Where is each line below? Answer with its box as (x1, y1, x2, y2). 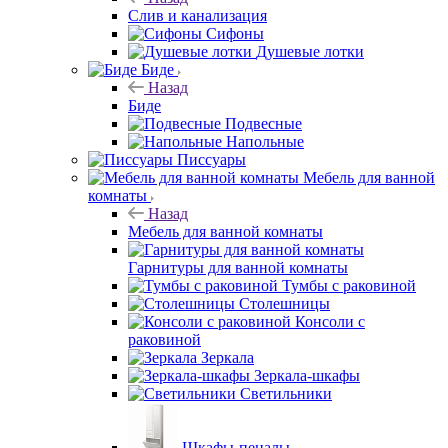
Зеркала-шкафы (254, 366, 360, 384)
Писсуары (177, 150, 246, 168)
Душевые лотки (256, 42, 364, 60)
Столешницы (239, 294, 330, 312)
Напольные (226, 132, 304, 150)
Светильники (240, 384, 332, 402)
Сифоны (206, 24, 264, 42)
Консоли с (295, 312, 365, 330)
